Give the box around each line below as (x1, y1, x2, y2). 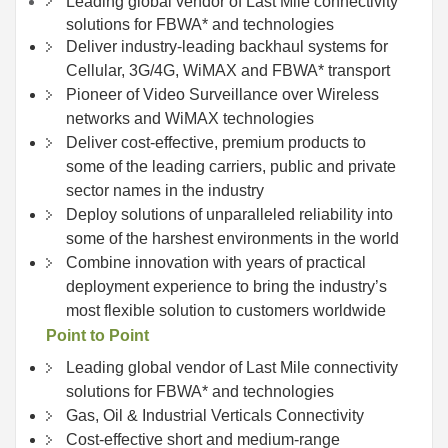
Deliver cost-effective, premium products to (66, 134, 366, 152)
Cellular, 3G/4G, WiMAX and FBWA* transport (66, 62, 390, 80)
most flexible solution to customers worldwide (66, 302, 386, 320)
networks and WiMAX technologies (66, 110, 314, 128)
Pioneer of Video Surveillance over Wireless (66, 86, 379, 104)
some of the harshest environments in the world (66, 230, 399, 248)
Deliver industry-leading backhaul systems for (66, 38, 388, 56)
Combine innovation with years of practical (66, 254, 366, 272)
